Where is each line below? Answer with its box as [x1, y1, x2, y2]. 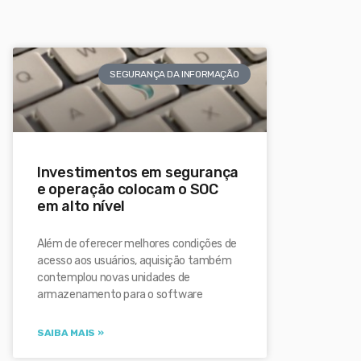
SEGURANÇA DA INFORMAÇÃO [110, 68, 239, 81]
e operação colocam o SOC [37, 180, 218, 199]
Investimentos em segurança [37, 164, 239, 182]
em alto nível [37, 197, 126, 216]
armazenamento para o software [37, 288, 203, 302]
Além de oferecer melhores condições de [37, 237, 237, 251]
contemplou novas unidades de [37, 271, 190, 285]
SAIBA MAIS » [37, 327, 104, 339]
